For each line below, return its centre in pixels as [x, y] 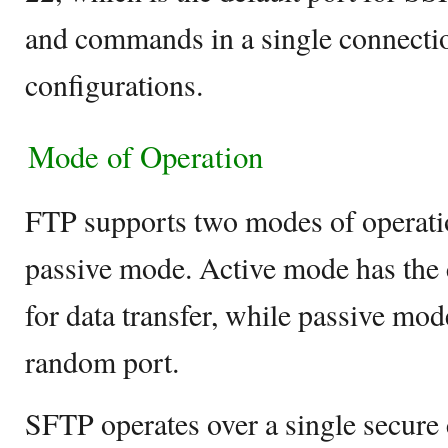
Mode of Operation [145, 156]
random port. [102, 361]
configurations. [114, 84]
